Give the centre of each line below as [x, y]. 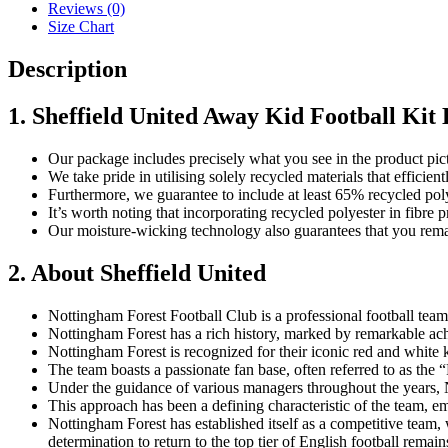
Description [67, 69]
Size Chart [81, 27]
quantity [32, 19]
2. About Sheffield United [137, 272]
